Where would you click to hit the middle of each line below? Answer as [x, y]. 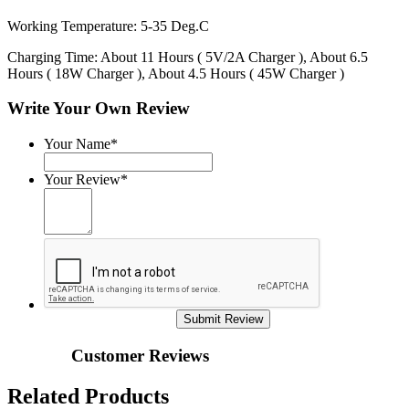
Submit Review [223, 320]
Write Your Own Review [99, 109]
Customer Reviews [140, 355]
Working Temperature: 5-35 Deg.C [108, 26]
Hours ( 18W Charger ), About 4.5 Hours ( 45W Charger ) [176, 73]
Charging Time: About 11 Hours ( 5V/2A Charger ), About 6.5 [188, 57]
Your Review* [86, 180]
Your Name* [81, 144]
